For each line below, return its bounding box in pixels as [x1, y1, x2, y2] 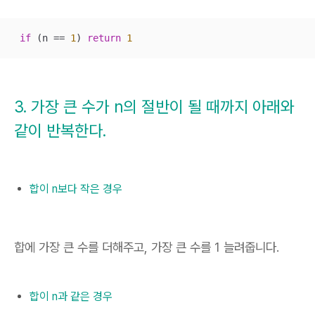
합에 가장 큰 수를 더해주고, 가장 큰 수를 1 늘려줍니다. [14, 239, 279, 255]
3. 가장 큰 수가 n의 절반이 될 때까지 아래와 [14, 97, 295, 117]
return [87, 32, 121, 44]
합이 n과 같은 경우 [30, 290, 112, 304]
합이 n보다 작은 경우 [30, 182, 122, 196]
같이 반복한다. [14, 121, 106, 141]
